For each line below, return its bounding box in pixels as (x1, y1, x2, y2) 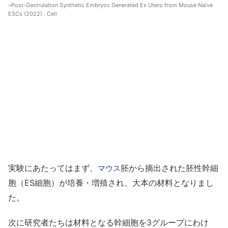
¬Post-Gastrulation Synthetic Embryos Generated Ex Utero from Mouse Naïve (8, 2, 213, 9)
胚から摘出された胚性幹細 (121, 162, 218, 173)
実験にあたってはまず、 (8, 162, 98, 173)
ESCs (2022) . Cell (8, 10, 57, 18)
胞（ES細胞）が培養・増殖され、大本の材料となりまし (8, 177, 214, 188)
